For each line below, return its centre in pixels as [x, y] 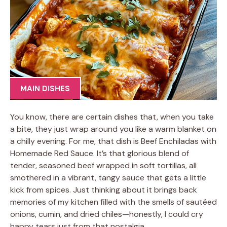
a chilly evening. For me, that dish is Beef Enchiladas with [113, 141]
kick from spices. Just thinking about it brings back [104, 190]
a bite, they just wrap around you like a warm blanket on [113, 129]
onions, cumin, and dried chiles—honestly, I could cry [107, 214]
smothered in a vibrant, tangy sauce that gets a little [108, 177]
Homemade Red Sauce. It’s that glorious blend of [100, 153]
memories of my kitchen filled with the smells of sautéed [113, 202]
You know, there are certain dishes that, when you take [112, 117]
